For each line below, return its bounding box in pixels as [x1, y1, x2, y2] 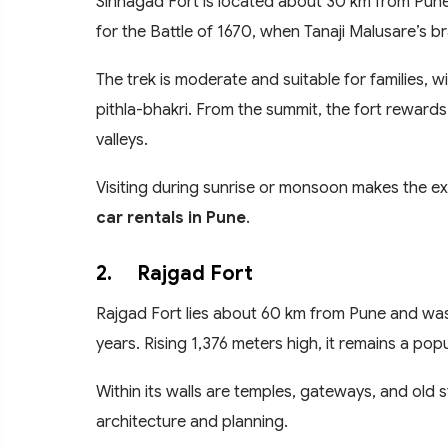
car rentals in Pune [96, 206, 246, 228]
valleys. [96, 128, 148, 150]
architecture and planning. [96, 410, 288, 432]
